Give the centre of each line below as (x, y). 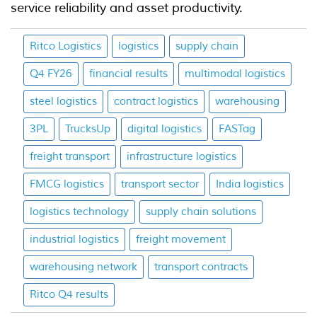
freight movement (181, 239)
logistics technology (79, 212)
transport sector (160, 184)
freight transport (70, 156)
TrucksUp (88, 129)
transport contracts (201, 267)
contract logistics (156, 101)
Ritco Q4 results (69, 294)
